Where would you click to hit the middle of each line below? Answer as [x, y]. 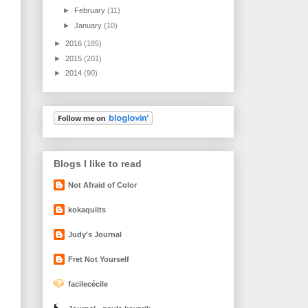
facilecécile [88, 284]
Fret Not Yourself [99, 260]
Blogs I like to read [98, 163]
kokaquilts [87, 210]
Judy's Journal [95, 235]
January [89, 25]
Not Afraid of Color [102, 185]
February [91, 11]
